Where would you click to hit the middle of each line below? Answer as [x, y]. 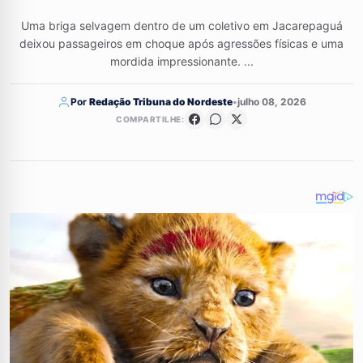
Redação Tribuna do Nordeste [160, 102]
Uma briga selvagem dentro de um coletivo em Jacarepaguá [181, 26]
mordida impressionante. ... [181, 61]
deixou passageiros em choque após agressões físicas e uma [181, 43]
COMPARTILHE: [150, 119]
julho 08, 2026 [271, 102]
